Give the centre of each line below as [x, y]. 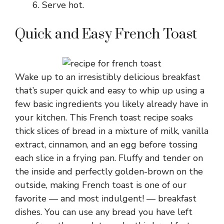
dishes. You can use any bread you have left [104, 212]
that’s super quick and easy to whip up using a [110, 90]
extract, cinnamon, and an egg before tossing [106, 144]
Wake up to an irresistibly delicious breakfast [108, 77]
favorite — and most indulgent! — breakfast [106, 198]
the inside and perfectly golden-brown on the [109, 171]
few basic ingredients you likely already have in [111, 104]
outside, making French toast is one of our [101, 185]
